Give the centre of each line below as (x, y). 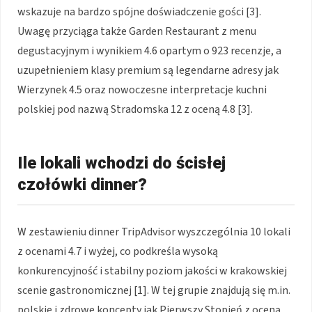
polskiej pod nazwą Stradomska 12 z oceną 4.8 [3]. (135, 109)
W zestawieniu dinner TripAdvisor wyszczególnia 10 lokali (154, 232)
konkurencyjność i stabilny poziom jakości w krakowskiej (152, 271)
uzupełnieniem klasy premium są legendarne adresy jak (148, 70)
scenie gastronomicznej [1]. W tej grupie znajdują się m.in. (154, 290)
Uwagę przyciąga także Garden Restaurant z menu (137, 31)
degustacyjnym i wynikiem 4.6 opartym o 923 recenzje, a (149, 50)
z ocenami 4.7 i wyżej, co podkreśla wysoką (118, 251)
